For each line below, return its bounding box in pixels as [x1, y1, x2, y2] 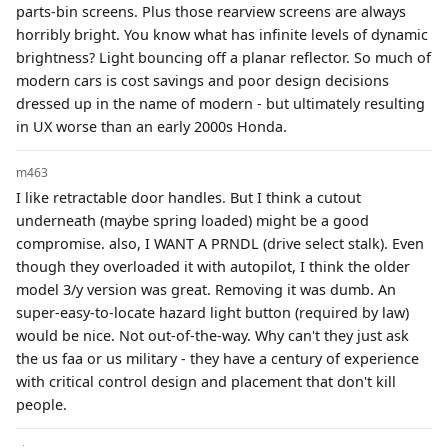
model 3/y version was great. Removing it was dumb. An [16, 279, 396, 299]
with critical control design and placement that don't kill [16, 371, 396, 391]
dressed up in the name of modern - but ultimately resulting [16, 93, 425, 113]
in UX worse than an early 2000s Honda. [16, 116, 287, 136]
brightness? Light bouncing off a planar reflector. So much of [16, 47, 431, 67]
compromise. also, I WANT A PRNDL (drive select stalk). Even [16, 233, 424, 253]
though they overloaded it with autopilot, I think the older [16, 256, 410, 276]
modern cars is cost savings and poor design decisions [16, 70, 389, 90]
